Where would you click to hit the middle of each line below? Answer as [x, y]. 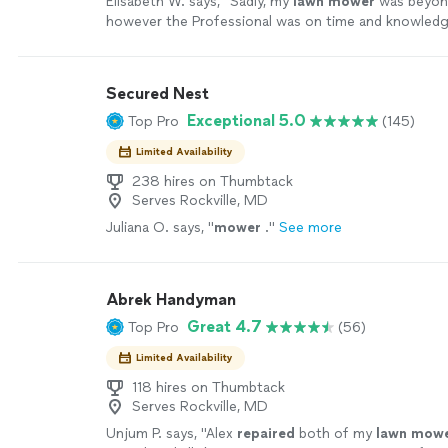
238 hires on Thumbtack [212, 181]
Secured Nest [157, 93]
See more [310, 227]
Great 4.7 [224, 326]
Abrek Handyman [171, 299]
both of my [335, 433]
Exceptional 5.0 [246, 120]
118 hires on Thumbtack [208, 387]
